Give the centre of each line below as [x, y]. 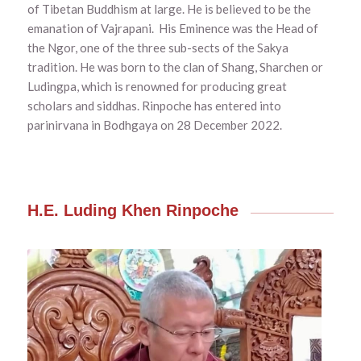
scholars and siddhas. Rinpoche [109, 106]
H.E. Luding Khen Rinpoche [133, 211]
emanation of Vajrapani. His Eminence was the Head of [172, 29]
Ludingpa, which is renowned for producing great [157, 87]
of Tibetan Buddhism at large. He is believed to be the [169, 9]
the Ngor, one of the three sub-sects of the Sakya [158, 48]
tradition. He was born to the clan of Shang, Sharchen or [175, 67]
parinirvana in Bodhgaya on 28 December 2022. [154, 125]
